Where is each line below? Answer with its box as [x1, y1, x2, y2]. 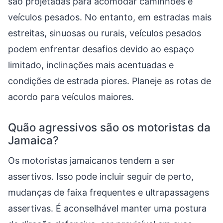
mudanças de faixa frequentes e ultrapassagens [8, 187, 209, 198]
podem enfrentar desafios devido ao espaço [8, 44, 194, 54]
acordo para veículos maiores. [8, 92, 134, 102]
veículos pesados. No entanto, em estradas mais [8, 12, 212, 22]
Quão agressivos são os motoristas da [8, 120, 211, 134]
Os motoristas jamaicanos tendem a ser [8, 155, 175, 166]
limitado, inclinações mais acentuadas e [8, 60, 174, 70]
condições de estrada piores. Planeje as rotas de [8, 76, 211, 86]
